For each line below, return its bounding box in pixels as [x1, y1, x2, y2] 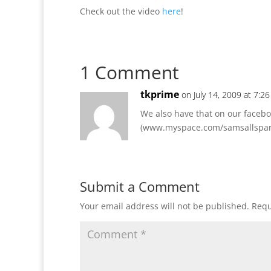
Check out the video [80, 5, 162, 17]
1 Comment [80, 60, 179, 85]
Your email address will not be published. [80, 200, 249, 212]
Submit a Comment [80, 177, 200, 195]
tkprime [140, 88, 179, 101]
